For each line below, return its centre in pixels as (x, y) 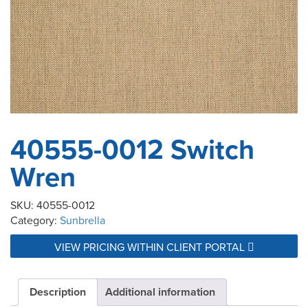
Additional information (160, 292)
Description (58, 292)
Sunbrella (82, 220)
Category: (35, 220)
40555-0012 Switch (132, 150)
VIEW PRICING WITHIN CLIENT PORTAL (151, 247)
